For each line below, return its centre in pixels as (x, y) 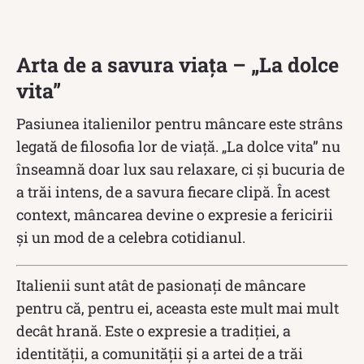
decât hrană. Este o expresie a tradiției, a (154, 330)
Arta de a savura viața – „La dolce (178, 64)
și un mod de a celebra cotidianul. (131, 237)
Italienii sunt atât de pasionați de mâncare (161, 285)
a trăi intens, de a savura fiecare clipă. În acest (173, 191)
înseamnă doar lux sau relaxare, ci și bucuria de (180, 169)
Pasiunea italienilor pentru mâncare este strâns (180, 123)
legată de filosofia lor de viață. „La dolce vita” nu (178, 146)
